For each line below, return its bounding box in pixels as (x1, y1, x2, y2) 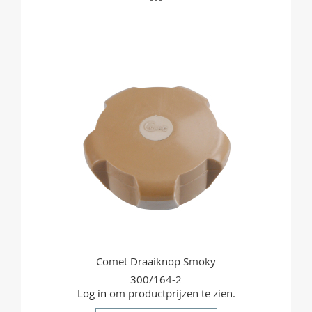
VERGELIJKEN (162, 61, 228, 75)
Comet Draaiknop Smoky (96, 254, 216, 269)
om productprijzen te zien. (106, 286, 235, 301)
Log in (77, 286, 107, 301)
